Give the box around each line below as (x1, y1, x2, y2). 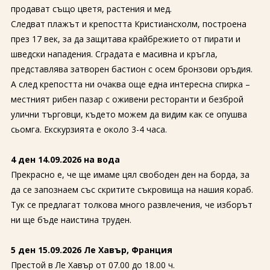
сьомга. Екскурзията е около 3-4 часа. (10, 124, 167, 135)
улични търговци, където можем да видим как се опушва (10, 108, 247, 120)
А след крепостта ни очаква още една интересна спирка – (10, 78, 250, 90)
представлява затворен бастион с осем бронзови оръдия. (10, 63, 253, 75)
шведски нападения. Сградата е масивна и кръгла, (10, 48, 218, 60)
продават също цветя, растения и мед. (10, 3, 172, 14)
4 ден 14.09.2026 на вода (10, 154, 120, 165)
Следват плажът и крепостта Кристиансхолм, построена (10, 18, 246, 30)
